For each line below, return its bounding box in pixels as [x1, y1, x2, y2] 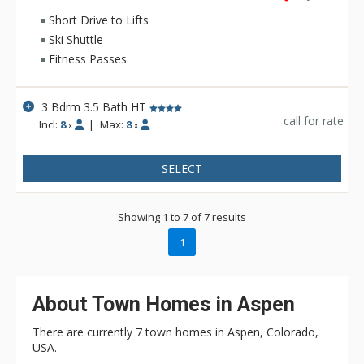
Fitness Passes [49, 50, 127, 67]
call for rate [284, 112, 344, 128]
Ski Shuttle [49, 31, 103, 47]
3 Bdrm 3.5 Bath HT [41, 98, 147, 115]
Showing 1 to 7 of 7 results [118, 209, 246, 224]
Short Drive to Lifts [49, 11, 149, 28]
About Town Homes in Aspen [32, 292, 295, 316]
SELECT [162, 160, 202, 176]
